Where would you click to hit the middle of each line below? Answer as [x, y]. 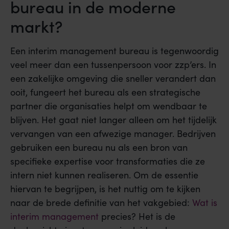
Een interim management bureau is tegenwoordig [114, 50]
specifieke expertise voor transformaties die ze [108, 161]
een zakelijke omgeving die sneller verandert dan [113, 78]
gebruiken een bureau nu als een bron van [99, 147]
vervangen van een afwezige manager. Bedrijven [113, 133]
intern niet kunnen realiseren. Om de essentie [104, 175]
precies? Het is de [137, 216]
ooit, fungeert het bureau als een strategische [105, 92]
